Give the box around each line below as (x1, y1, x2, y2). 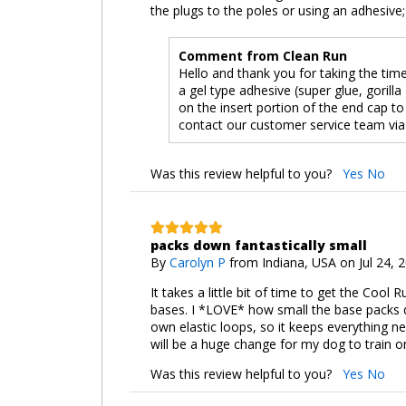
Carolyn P (169, 253, 226, 271)
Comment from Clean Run (178, 46, 347, 64)
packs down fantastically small (150, 236, 367, 254)
